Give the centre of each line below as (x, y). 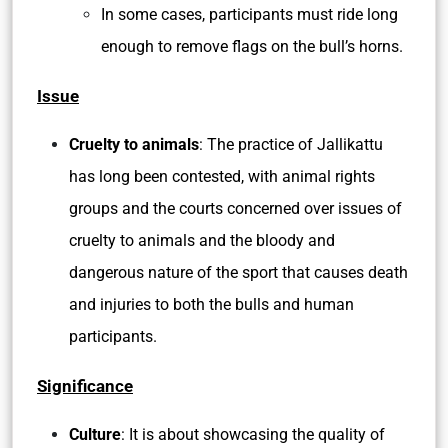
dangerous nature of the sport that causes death (238, 272)
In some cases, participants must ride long (249, 14)
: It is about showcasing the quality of (253, 434)
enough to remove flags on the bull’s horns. (252, 46)
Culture (95, 434)
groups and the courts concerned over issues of (235, 208)
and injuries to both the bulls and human (211, 304)
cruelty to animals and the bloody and (202, 240)
